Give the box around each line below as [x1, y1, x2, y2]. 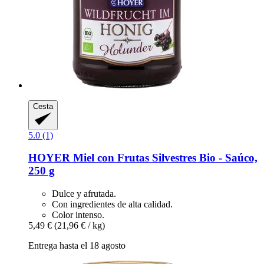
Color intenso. [52, 210, 104, 220]
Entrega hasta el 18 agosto [28, 240, 126, 251]
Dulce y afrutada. [52, 189, 116, 199]
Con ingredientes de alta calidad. [52, 199, 173, 210]
